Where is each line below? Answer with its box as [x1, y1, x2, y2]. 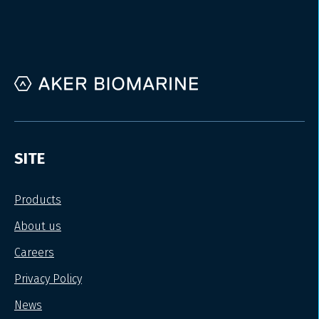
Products [14, 192, 61, 206]
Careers [14, 245, 54, 259]
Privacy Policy [14, 271, 82, 286]
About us [14, 219, 61, 233]
